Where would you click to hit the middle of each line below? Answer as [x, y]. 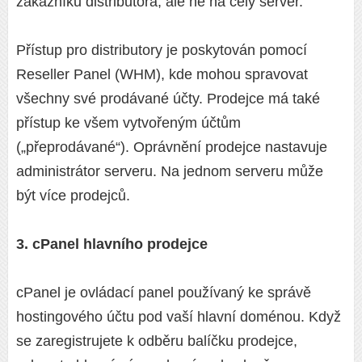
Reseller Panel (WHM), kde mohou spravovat [162, 75]
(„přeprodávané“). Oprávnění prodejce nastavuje [172, 147]
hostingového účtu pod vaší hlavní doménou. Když [179, 317]
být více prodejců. [73, 196]
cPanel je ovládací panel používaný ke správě [164, 293]
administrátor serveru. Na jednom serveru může [170, 172]
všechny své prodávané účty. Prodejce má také [168, 99]
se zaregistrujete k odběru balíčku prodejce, [157, 341]
